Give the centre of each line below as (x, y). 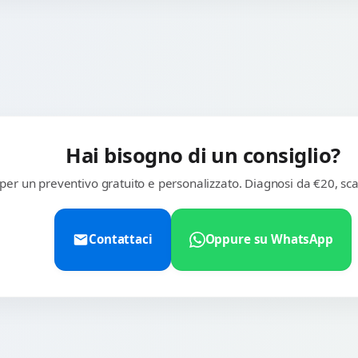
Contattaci (121, 239)
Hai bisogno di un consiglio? (203, 155)
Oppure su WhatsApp (269, 239)
